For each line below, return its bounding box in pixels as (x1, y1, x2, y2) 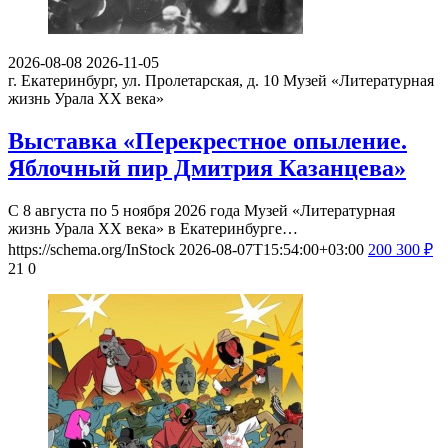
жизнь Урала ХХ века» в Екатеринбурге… (8, 219, 298, 237)
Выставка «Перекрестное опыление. (8, 127, 407, 154)
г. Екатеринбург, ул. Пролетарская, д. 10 (8, 71, 283, 89)
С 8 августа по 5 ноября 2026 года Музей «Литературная (8, 201, 395, 219)
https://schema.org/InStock (8, 240, 175, 258)
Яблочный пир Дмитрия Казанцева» (8, 154, 406, 181)
